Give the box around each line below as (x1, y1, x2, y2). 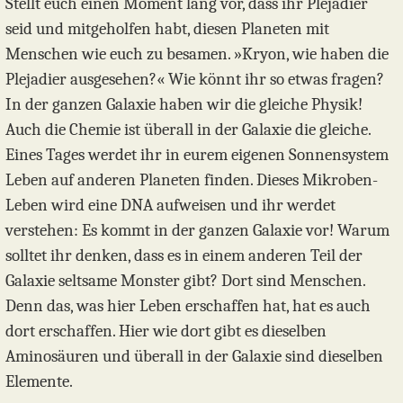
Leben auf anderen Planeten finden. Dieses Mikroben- (5, 170, 378, 191)
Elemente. (5, 372, 73, 392)
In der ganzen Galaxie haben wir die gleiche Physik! (5, 94, 363, 115)
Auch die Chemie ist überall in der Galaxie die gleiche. (5, 120, 371, 140)
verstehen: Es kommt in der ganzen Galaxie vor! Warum (5, 220, 390, 241)
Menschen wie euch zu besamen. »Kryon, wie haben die (5, 44, 389, 65)
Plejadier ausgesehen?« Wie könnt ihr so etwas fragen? (5, 69, 384, 90)
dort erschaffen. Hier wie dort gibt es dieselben (5, 321, 327, 342)
